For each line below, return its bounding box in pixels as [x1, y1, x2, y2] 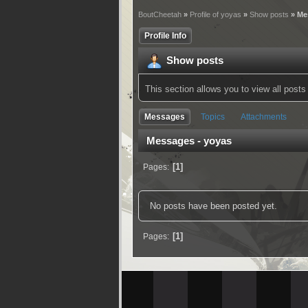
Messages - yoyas [146, 135, 232, 146]
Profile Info [144, 31, 186, 41]
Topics [201, 112, 225, 122]
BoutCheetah [138, 10, 181, 19]
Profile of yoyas [190, 10, 241, 19]
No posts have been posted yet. [150, 201, 277, 211]
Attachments [241, 112, 287, 122]
